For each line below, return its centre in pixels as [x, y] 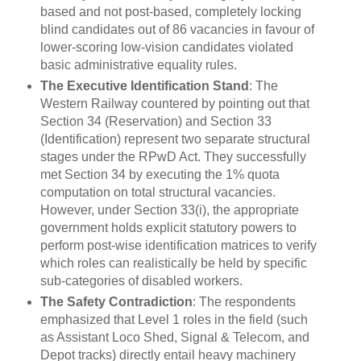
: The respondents [244, 301]
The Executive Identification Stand [144, 85]
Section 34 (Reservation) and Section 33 [156, 121]
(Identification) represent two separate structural [175, 139]
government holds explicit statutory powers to [168, 227]
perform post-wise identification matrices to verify [178, 245]
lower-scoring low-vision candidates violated [166, 47]
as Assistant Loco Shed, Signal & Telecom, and [174, 337]
